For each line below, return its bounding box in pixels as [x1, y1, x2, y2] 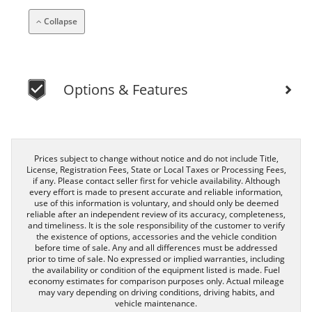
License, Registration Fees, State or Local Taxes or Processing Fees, [26, 163, 286, 175]
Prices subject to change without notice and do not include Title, [33, 152, 279, 164]
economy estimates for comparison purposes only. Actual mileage [28, 274, 284, 287]
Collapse [42, 15, 77, 27]
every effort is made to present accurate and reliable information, [29, 185, 283, 198]
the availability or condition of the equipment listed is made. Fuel [32, 263, 280, 276]
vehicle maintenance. [115, 297, 197, 309]
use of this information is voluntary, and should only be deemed [33, 196, 279, 209]
